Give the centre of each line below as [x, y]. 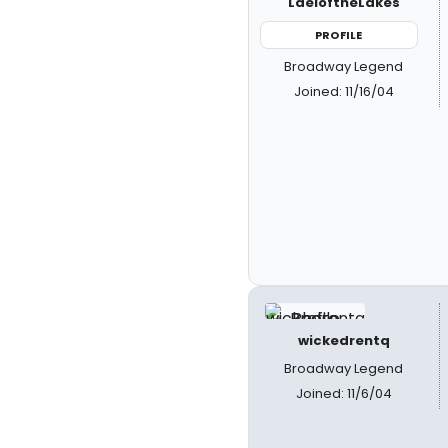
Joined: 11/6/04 [343, 393]
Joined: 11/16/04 [343, 91]
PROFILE [339, 34]
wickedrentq [343, 340]
